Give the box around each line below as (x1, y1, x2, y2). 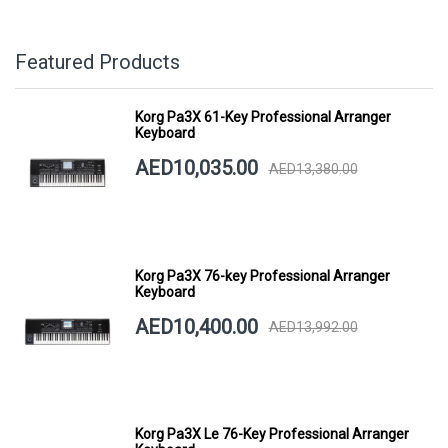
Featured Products (15, 50, 180, 75)
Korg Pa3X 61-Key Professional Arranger (134, 109, 391, 126)
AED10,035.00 (134, 156, 258, 181)
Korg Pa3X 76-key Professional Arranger (134, 267, 390, 284)
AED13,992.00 (268, 319, 358, 335)
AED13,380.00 (268, 160, 358, 177)
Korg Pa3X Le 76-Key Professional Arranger (134, 425, 409, 442)
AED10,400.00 (134, 314, 258, 339)
